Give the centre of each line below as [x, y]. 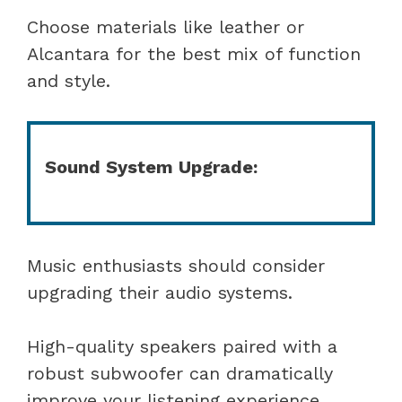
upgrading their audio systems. [160, 292]
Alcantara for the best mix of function [194, 53]
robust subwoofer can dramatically [180, 373]
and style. [69, 80]
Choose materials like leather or [166, 26]
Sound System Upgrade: [151, 166]
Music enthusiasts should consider [176, 265]
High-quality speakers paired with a [182, 346]
